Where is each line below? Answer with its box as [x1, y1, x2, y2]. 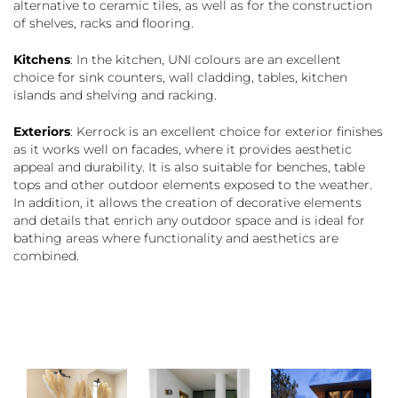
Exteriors [13, 123, 70, 139]
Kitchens [13, 51, 70, 68]
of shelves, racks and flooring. [13, 14, 194, 31]
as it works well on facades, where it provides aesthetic [13, 140, 352, 157]
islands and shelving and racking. [13, 86, 217, 103]
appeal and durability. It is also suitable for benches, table [13, 158, 365, 175]
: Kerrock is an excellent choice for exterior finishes [70, 123, 383, 139]
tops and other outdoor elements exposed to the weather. [13, 176, 372, 193]
